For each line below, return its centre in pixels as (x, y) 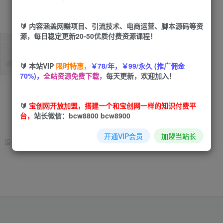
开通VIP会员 (123, 136)
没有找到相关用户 (30, 142)
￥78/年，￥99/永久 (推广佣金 (138, 65)
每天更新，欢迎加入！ (141, 75)
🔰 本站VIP (38, 65)
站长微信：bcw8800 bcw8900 (82, 115)
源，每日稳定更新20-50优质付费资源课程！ (88, 36)
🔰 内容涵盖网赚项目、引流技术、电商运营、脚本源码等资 (111, 26)
